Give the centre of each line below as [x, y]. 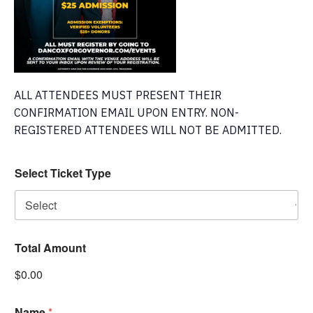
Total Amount [50, 248]
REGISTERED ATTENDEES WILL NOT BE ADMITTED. [148, 130]
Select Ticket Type [63, 173]
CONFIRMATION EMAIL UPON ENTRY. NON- [126, 113]
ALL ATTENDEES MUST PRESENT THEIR [118, 95]
